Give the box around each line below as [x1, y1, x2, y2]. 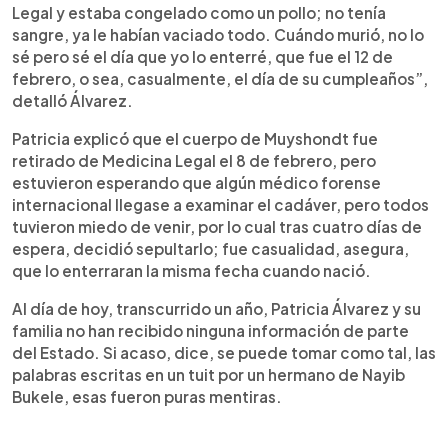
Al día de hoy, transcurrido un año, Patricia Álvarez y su [12, 298, 421, 318]
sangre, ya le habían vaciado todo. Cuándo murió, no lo [12, 24, 424, 44]
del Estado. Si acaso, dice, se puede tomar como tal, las [12, 342, 436, 362]
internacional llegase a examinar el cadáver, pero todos [12, 194, 429, 214]
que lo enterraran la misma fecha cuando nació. [12, 260, 371, 280]
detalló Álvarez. [12, 90, 133, 110]
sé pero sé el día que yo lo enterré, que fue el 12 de [12, 46, 393, 66]
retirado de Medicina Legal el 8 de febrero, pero [12, 150, 376, 170]
